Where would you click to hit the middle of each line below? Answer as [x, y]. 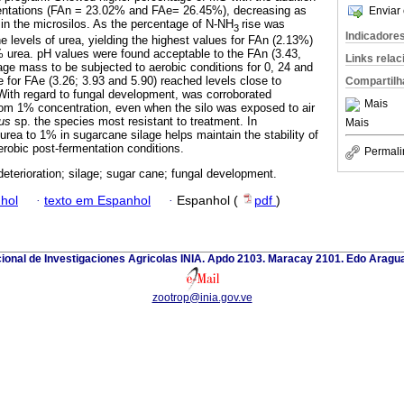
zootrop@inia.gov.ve [202, 298]
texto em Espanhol [97, 200]
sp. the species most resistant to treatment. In [136, 121]
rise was [263, 23]
